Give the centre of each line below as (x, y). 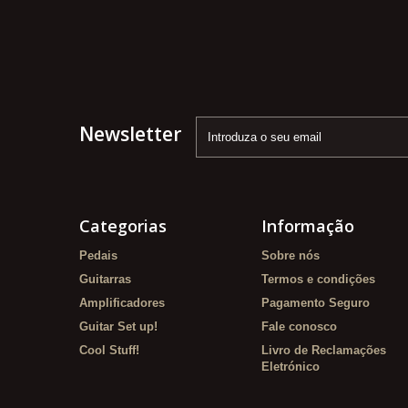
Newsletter (130, 134)
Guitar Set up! (118, 327)
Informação (308, 226)
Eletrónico (291, 367)
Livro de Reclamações (324, 351)
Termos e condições (318, 280)
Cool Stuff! (109, 351)
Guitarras (105, 280)
